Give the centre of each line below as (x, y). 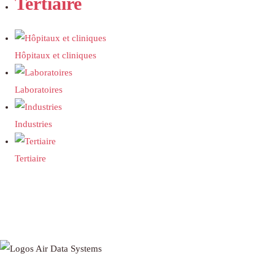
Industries (33, 124)
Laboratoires (39, 90)
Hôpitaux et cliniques (56, 56)
